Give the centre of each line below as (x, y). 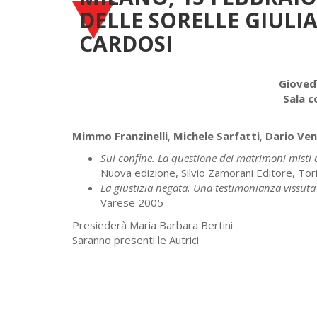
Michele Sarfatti (217, 136)
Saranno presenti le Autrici (136, 240)
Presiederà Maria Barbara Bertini (152, 225)
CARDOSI (126, 44)
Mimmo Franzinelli (120, 136)
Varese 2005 (132, 202)
